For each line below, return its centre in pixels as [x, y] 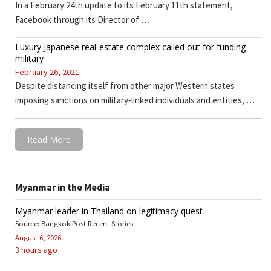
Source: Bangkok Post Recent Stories [74, 224]
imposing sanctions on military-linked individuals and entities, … [135, 100]
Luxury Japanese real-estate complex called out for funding [130, 47]
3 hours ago [36, 250]
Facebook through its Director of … [82, 20]
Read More [49, 140]
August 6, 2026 [38, 238]
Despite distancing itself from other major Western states [125, 86]
